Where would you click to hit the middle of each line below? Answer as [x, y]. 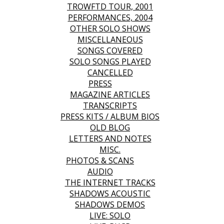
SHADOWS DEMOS [110, 204]
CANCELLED [110, 72]
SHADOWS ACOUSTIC [110, 193]
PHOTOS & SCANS [100, 160]
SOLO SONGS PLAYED [110, 61]
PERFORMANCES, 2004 [110, 17]
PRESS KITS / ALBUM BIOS [110, 116]
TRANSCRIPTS [110, 105]
